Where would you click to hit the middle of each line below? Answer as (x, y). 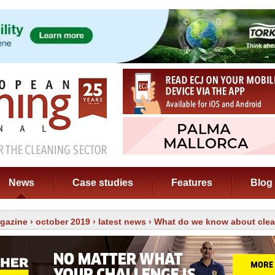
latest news (122, 222)
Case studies (103, 183)
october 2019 (63, 222)
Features (192, 183)
